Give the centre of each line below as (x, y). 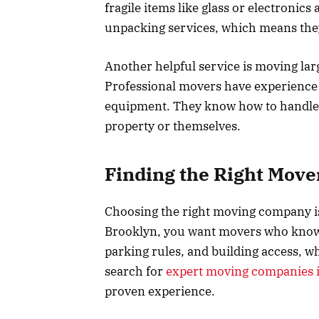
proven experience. (160, 291)
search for (135, 271)
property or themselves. (174, 126)
